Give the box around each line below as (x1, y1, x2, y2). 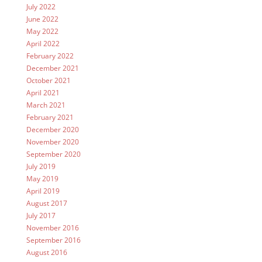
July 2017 (26, 211, 56, 221)
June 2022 (26, 14, 58, 25)
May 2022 (26, 26, 58, 37)
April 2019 (26, 186, 60, 196)
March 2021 (26, 100, 65, 111)
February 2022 (26, 51, 74, 61)
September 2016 (26, 235, 81, 246)
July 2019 (26, 161, 56, 172)
